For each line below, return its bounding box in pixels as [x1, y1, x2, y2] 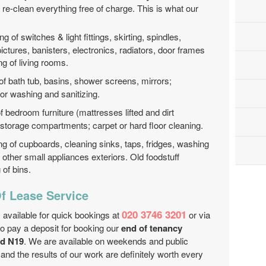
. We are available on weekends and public [24, 235, 188, 247]
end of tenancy [121, 221, 182, 235]
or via [186, 208, 210, 221]
